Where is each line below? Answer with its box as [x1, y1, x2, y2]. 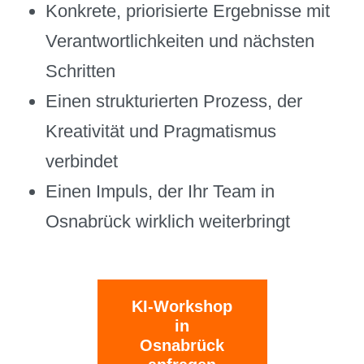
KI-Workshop [132, 297, 232, 316]
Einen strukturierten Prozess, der [45, 91, 303, 112]
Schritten [45, 61, 116, 82]
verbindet [45, 151, 119, 172]
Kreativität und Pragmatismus [45, 121, 277, 142]
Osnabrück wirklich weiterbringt [45, 211, 291, 232]
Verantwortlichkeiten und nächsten [45, 31, 315, 52]
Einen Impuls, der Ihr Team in [45, 181, 275, 202]
